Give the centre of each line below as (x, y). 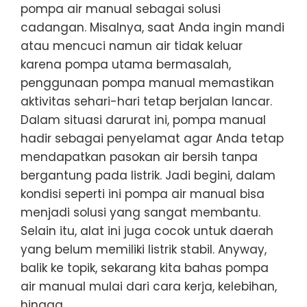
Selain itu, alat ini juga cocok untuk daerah (147, 231)
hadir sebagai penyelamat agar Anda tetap (152, 139)
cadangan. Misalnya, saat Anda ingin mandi (152, 28)
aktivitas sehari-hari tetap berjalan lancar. (146, 102)
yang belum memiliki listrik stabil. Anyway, (144, 250)
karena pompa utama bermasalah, (126, 65)
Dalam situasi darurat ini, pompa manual (143, 120)
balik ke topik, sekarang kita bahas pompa (145, 268)
